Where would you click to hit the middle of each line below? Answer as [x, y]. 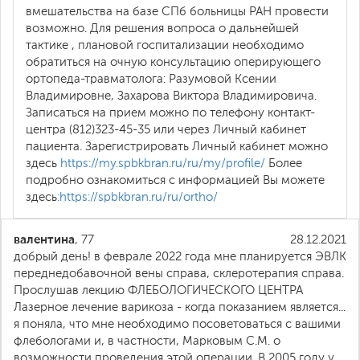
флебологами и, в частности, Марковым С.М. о [147, 341]
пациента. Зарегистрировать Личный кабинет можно [177, 146]
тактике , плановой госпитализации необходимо [165, 45]
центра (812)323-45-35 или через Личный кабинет [166, 129]
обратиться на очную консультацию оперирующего [173, 62]
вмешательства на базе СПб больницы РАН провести [177, 11]
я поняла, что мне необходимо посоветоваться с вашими [177, 324]
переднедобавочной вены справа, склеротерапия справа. [179, 273]
